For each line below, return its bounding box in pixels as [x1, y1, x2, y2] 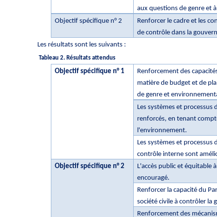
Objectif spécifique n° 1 [55, 67, 125, 75]
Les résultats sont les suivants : [37, 41, 126, 48]
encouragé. [137, 174, 170, 182]
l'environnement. [137, 126, 187, 134]
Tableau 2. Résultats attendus [39, 54, 115, 61]
